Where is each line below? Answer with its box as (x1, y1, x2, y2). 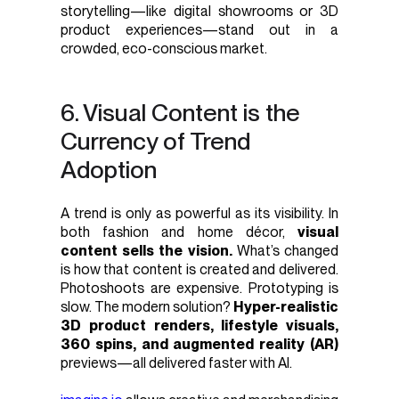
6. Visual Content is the (61, 98, 300, 128)
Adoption (61, 155, 157, 185)
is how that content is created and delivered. (61, 260, 338, 278)
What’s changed (232, 241, 339, 259)
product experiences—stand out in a (61, 21, 338, 39)
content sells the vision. (61, 241, 232, 259)
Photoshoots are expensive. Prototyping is (61, 279, 338, 297)
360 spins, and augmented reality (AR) (61, 335, 338, 353)
